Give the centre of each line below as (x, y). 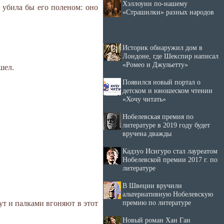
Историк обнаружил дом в (162, 47)
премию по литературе (157, 202)
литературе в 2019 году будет (166, 125)
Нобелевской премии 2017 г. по (170, 159)
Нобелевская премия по (158, 116)
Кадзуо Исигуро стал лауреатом (170, 151)
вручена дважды (147, 133)
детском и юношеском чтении (167, 90)
